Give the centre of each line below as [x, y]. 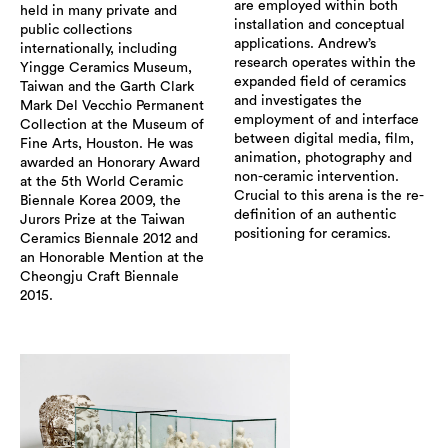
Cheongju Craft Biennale [99, 276]
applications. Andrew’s [305, 43]
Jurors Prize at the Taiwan [102, 219]
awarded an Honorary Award [110, 162]
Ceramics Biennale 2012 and [109, 238]
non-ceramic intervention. [316, 176]
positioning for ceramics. [312, 233]
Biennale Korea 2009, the [100, 200]
